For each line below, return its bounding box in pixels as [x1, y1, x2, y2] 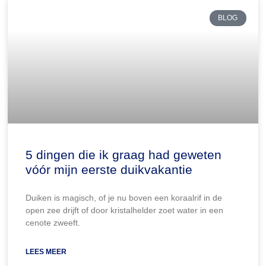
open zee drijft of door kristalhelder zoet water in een [26, 205, 224, 215]
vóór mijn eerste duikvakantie [26, 162, 193, 176]
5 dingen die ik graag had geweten [26, 147, 222, 161]
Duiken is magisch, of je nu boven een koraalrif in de [26, 192, 223, 202]
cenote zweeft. [26, 217, 81, 227]
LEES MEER [26, 247, 67, 256]
